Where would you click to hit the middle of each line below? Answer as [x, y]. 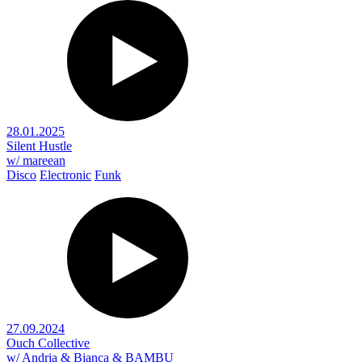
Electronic [65, 175]
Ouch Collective [48, 343]
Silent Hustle [39, 145]
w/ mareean [36, 160]
